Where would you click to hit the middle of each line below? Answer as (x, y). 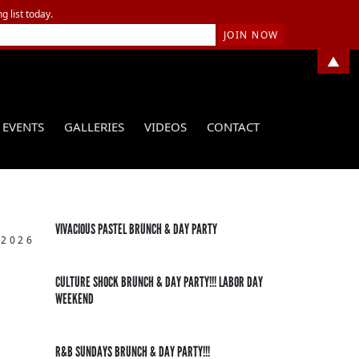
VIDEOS (165, 127)
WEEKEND (74, 299)
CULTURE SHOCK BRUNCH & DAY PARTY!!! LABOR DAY (159, 282)
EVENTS (23, 127)
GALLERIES (94, 127)
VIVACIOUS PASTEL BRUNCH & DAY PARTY (136, 229)
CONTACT (233, 127)
